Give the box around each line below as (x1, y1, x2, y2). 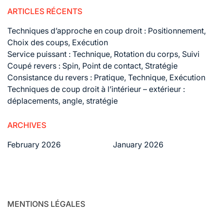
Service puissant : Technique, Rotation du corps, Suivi (7, 49, 200, 59)
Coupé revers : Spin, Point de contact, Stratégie (7, 60, 178, 71)
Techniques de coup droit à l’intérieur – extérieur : (7, 84, 185, 94)
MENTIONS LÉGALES (7, 199, 85, 209)
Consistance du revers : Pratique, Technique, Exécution (7, 72, 205, 82)
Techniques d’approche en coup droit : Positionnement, (7, 25, 206, 36)
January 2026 (112, 139, 163, 149)
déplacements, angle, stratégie (7, 95, 118, 106)
